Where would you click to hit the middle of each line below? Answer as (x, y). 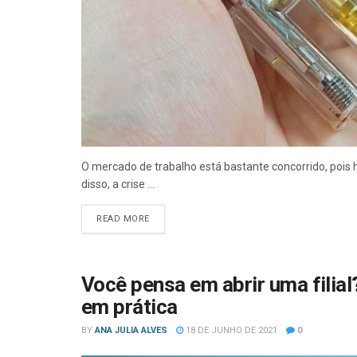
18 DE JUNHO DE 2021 (230, 330)
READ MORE (123, 219)
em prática (129, 307)
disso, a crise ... (118, 184)
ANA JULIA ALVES (131, 330)
